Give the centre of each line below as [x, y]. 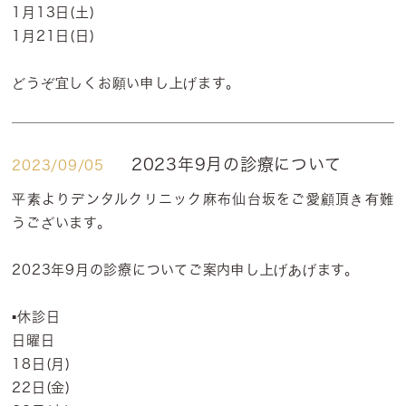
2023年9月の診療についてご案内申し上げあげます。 [185, 270]
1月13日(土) [53, 12]
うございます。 [62, 222]
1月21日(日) [53, 36]
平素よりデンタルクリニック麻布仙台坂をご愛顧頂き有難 [203, 199]
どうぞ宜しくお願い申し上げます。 [126, 83]
